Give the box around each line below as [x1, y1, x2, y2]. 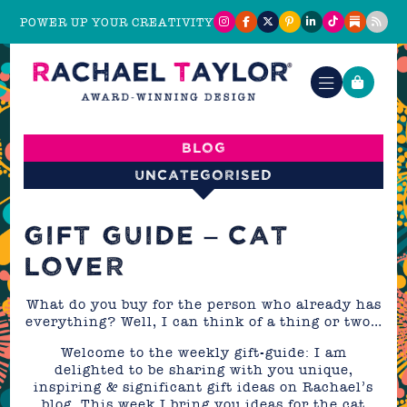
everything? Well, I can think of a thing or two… [25, 313, 382, 330]
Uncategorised [134, 170, 273, 180]
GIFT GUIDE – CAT [24, 226, 290, 245]
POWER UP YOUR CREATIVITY [19, 15, 213, 29]
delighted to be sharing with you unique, [54, 362, 353, 378]
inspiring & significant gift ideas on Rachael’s [34, 379, 373, 395]
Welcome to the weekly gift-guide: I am [60, 344, 347, 361]
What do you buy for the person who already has [25, 296, 382, 313]
